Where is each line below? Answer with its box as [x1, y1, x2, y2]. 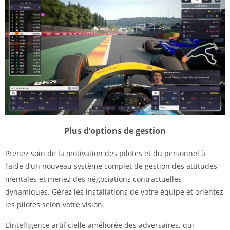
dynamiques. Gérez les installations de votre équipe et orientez [5, 186, 223, 197]
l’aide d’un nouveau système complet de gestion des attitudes [5, 161, 217, 171]
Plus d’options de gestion [64, 125, 166, 137]
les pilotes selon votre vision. [5, 199, 104, 209]
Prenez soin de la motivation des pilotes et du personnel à [5, 148, 205, 158]
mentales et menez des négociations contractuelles [5, 174, 182, 184]
